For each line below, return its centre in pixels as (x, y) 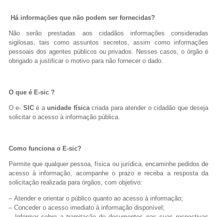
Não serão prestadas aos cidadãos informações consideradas (108, 33)
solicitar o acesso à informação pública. (64, 117)
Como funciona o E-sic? (46, 148)
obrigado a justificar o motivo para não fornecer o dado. (86, 61)
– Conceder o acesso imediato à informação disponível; (87, 207)
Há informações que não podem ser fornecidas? (83, 18)
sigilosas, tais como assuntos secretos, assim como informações (108, 43)
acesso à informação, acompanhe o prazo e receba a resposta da (108, 173)
